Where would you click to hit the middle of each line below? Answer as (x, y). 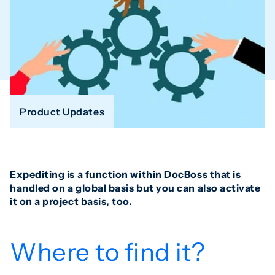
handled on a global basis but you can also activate (135, 188)
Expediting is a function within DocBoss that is (126, 175)
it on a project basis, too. (71, 202)
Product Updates (62, 112)
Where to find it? (108, 252)
